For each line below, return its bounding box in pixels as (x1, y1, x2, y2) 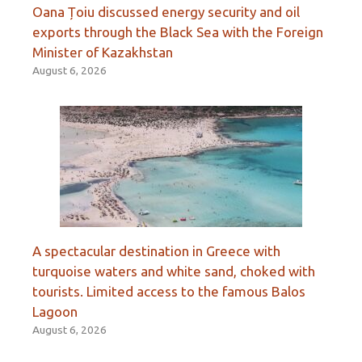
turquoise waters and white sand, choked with (32, 263, 315, 280)
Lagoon (32, 304, 78, 320)
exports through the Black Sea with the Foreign (32, 24, 323, 40)
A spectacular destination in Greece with (32, 243, 280, 259)
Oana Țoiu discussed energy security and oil (32, 4, 300, 20)
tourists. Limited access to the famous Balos (32, 284, 305, 300)
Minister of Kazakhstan (32, 44, 173, 61)
